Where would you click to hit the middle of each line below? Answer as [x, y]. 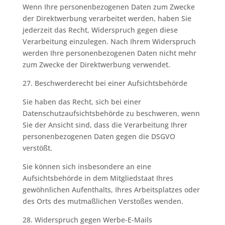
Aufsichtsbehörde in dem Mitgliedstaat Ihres [98, 178]
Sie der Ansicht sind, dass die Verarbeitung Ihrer [105, 125]
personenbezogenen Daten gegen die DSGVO [99, 136]
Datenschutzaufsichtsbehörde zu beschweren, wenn [111, 113]
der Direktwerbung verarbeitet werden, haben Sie [107, 18]
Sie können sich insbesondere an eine [87, 166]
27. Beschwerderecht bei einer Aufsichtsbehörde [105, 83]
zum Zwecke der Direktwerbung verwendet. [96, 65]
